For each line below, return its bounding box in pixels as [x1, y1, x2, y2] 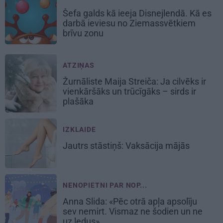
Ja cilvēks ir [160, 76, 206, 87]
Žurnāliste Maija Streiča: [63, 76, 160, 87]
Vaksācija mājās [125, 140, 190, 151]
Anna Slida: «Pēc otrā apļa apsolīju [63, 196, 197, 207]
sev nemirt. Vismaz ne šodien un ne [63, 206, 203, 217]
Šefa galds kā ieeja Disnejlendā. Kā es [63, 7, 212, 18]
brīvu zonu [63, 27, 106, 38]
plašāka [63, 96, 94, 107]
